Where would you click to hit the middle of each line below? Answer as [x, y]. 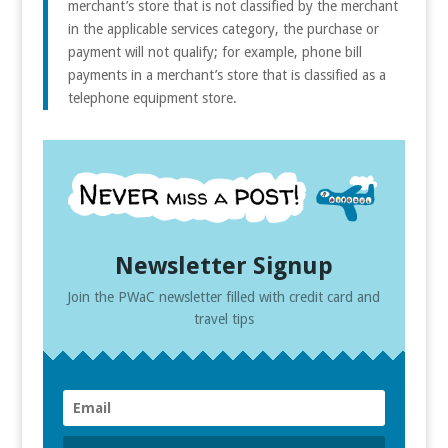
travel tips [223, 318]
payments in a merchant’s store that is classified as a [226, 74]
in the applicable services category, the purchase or [223, 28]
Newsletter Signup [223, 265]
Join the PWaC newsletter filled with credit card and [224, 296]
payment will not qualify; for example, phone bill [214, 51]
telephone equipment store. [152, 97]
